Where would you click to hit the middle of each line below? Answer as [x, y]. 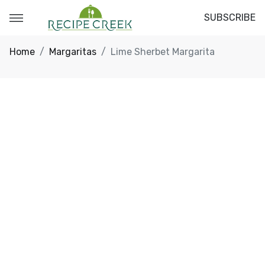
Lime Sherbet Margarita [163, 52]
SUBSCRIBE [230, 18]
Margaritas [73, 52]
